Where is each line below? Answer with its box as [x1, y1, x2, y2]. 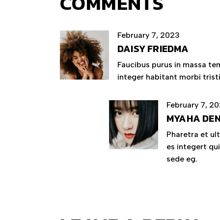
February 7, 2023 [117, 30, 180, 40]
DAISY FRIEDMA [117, 41, 189, 56]
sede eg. [166, 154, 197, 164]
